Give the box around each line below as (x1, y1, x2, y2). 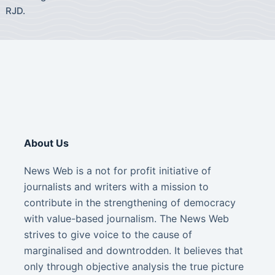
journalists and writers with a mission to (24, 180, 209, 193)
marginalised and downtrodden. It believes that (24, 244, 244, 257)
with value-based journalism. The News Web (24, 212, 230, 225)
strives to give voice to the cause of (24, 228, 193, 241)
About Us (24, 137, 69, 149)
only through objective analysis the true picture (24, 260, 244, 273)
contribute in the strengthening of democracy (24, 196, 236, 209)
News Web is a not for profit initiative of (24, 165, 212, 177)
